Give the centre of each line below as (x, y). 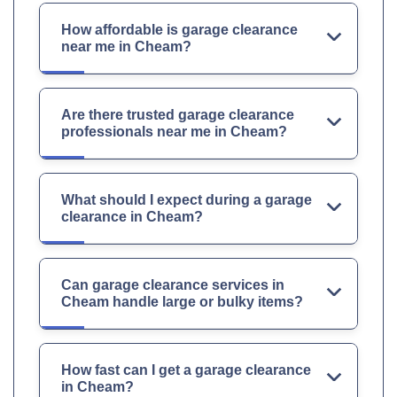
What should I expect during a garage (187, 199)
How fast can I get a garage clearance (186, 370)
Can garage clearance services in (173, 284)
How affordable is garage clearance (179, 29)
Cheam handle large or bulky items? (182, 301)
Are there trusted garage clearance (178, 114)
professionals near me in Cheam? (174, 131)
